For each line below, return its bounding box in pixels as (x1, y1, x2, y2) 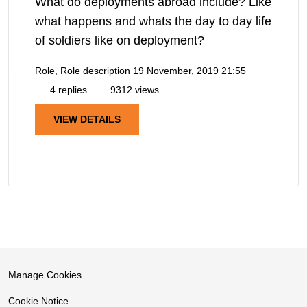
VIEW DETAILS (53, 114, 121, 125)
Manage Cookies (8, 269, 82, 281)
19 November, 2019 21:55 (133, 65, 246, 77)
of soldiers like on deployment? (35, 34, 204, 48)
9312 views (108, 84, 159, 96)
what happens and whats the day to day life (35, 14, 271, 29)
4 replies (47, 84, 87, 96)
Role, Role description (35, 65, 130, 77)
